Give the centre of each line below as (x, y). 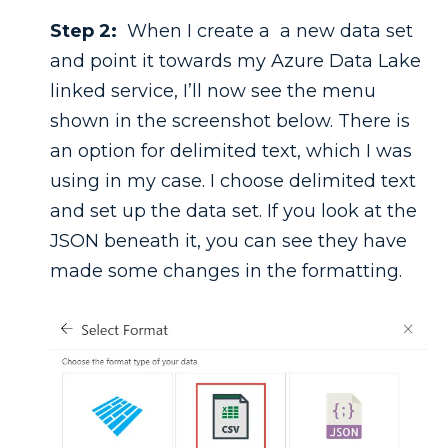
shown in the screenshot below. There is (230, 120)
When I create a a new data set (265, 30)
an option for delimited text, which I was (231, 150)
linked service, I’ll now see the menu (213, 90)
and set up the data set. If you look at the (233, 210)
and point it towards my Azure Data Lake (235, 60)
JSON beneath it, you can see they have (228, 240)
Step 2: (83, 30)
